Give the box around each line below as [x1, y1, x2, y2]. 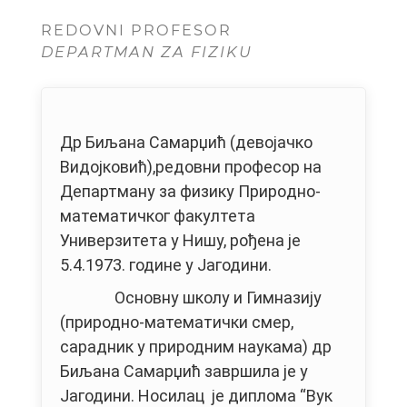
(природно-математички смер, [60, 313, 293, 333]
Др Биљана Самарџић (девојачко [60, 133, 313, 153]
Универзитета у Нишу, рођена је [60, 231, 301, 251]
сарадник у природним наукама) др [60, 337, 332, 357]
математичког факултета [60, 206, 255, 226]
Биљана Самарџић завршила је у [60, 362, 308, 382]
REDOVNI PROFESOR [41, 21, 232, 40]
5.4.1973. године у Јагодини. [60, 255, 272, 275]
